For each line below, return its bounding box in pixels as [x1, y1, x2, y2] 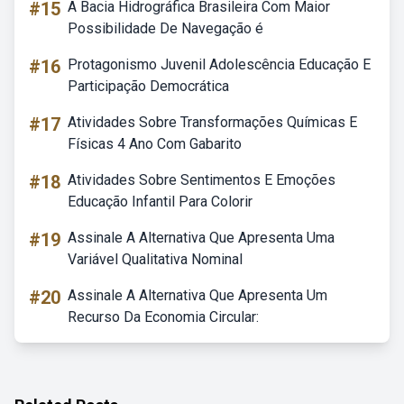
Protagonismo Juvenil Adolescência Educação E [68, 56, 371, 73]
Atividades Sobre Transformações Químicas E [68, 114, 357, 131]
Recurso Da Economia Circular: [68, 308, 259, 326]
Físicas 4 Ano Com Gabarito [68, 135, 242, 152]
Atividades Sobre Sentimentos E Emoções [68, 171, 335, 188]
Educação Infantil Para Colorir [68, 193, 252, 210]
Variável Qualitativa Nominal [68, 251, 243, 268]
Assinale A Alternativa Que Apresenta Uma [68, 229, 335, 246]
